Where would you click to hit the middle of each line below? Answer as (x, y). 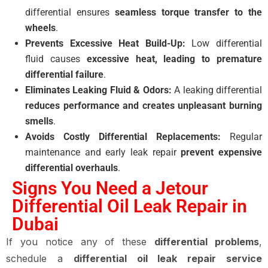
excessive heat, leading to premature (174, 59)
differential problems (207, 242)
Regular (241, 137)
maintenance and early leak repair (103, 152)
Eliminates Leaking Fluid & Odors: (98, 90)
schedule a (40, 258)
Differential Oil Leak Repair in (130, 206)
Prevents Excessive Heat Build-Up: (105, 43)
